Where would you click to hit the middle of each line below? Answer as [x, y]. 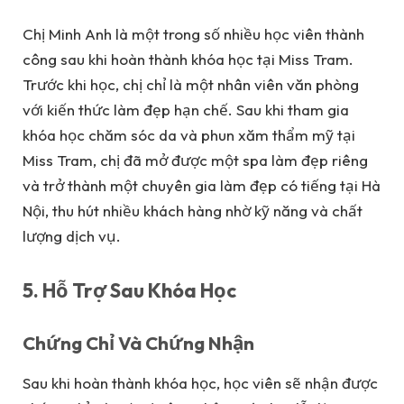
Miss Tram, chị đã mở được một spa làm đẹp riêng [195, 161]
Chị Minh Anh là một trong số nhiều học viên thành [193, 34]
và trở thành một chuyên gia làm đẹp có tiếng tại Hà [202, 186]
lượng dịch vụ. [72, 236]
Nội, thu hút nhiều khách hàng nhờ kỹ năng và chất [193, 211]
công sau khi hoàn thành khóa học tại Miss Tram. [188, 60]
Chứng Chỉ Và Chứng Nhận [138, 343]
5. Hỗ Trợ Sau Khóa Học [129, 290]
